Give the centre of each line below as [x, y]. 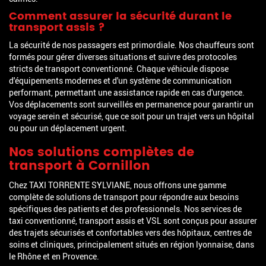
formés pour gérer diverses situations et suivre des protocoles [123, 57]
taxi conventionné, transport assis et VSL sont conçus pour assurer [133, 221]
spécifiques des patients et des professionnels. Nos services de [125, 209]
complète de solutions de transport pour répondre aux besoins [124, 197]
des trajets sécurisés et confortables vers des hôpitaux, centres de [130, 233]
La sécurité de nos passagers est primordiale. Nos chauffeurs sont [132, 45]
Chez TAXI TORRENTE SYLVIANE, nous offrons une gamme [118, 185]
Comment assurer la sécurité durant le [120, 17]
